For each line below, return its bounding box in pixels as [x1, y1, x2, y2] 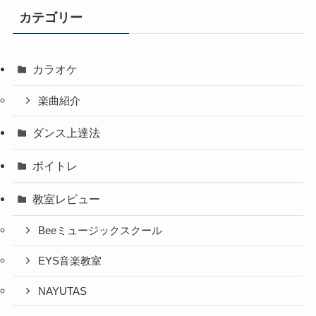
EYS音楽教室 [38, 255, 102, 267]
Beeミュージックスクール [38, 225, 163, 237]
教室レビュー [32, 193, 101, 206]
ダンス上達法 [32, 126, 101, 139]
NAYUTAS [38, 285, 87, 297]
